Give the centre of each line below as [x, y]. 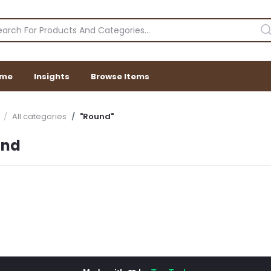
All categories [39, 116]
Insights [52, 76]
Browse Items [120, 76]
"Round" [97, 116]
